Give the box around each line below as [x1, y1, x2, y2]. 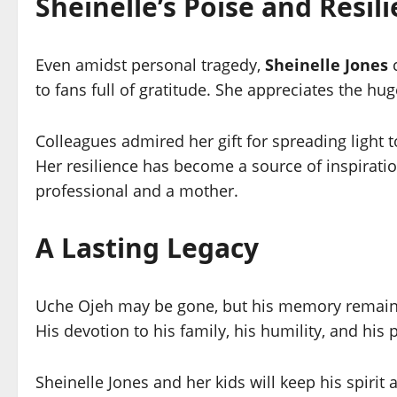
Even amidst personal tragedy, [35, 54, 265, 76]
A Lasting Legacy [35, 230, 259, 267]
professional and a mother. [35, 180, 238, 202]
